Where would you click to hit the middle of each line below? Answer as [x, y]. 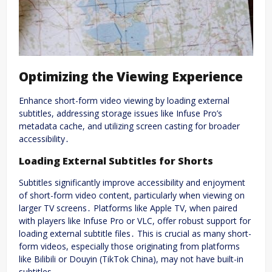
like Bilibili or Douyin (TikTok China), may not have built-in [131, 259]
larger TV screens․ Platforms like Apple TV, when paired [128, 208]
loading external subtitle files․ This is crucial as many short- [135, 234]
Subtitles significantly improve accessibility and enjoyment [132, 183]
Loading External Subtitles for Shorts [116, 161]
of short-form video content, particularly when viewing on [132, 195]
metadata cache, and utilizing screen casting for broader [129, 126]
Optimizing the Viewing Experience [131, 76]
